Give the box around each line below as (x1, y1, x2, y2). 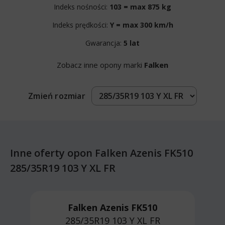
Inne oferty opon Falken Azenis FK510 (10, 146, 193, 160)
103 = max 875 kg (109, 2, 171, 12)
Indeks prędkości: (52, 20, 110, 30)
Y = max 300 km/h (109, 20, 173, 30)
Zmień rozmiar (28, 90, 85, 101)
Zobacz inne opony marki (57, 59, 144, 70)
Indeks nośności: (54, 2, 109, 12)
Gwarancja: (85, 38, 124, 48)
